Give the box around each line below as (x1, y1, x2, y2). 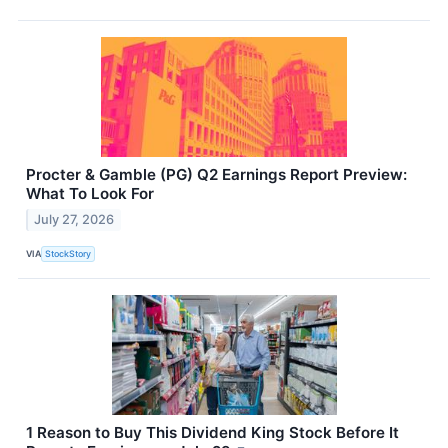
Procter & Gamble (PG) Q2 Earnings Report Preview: (26, 164, 407, 184)
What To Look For (26, 183, 154, 203)
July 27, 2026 (34, 211, 115, 227)
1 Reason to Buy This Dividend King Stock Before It (26, 422, 399, 442)
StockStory (45, 248, 92, 260)
